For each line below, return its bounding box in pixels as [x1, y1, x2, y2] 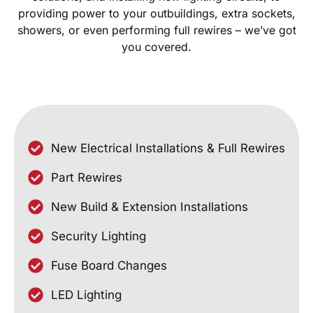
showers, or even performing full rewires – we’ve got [17, 22, 296, 37]
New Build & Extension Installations [50, 199, 248, 214]
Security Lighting [50, 228, 146, 243]
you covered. [122, 39, 191, 54]
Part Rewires [50, 170, 122, 184]
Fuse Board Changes [50, 258, 167, 272]
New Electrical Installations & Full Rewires [50, 140, 285, 155]
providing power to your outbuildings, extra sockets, [17, 6, 296, 20]
